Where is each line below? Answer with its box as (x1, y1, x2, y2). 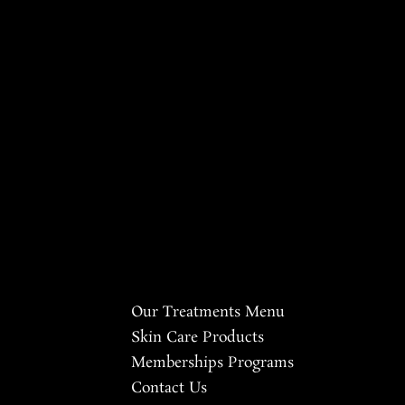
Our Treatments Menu (130, 302, 285, 324)
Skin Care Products (130, 327, 264, 349)
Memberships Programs (130, 353, 294, 374)
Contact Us (130, 378, 207, 400)
